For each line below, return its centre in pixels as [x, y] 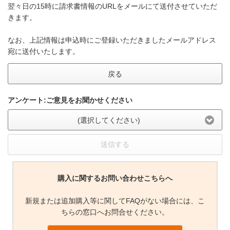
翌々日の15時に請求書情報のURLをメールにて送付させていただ [112, 6]
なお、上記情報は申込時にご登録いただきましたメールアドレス [112, 40]
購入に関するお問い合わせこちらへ [115, 178]
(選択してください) [109, 120]
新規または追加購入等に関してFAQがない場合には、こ [115, 200]
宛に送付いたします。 [44, 52]
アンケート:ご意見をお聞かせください [70, 100]
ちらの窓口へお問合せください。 [115, 212]
